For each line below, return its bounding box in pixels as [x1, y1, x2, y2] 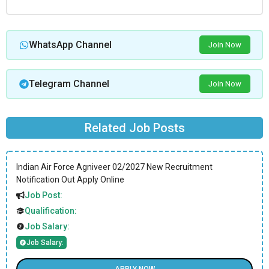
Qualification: [25, 205, 77, 216]
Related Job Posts [84, 120, 185, 135]
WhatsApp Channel [28, 38, 112, 50]
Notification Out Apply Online [16, 174, 124, 184]
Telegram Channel [28, 77, 109, 89]
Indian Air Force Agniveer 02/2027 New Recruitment [16, 162, 213, 172]
